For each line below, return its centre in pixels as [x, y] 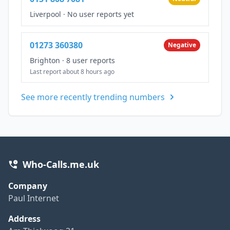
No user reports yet [101, 14]
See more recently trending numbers [93, 97]
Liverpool [45, 14]
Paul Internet [34, 198]
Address [24, 218]
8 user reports [91, 60]
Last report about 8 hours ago [72, 71]
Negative [182, 45]
